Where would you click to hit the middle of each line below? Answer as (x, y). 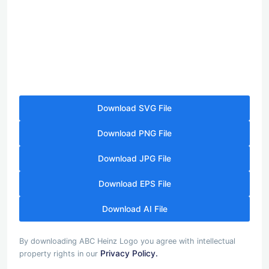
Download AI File (134, 209)
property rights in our (60, 253)
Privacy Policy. (129, 253)
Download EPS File (134, 184)
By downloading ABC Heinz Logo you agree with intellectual (127, 241)
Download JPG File (134, 159)
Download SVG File (134, 108)
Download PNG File (134, 134)
